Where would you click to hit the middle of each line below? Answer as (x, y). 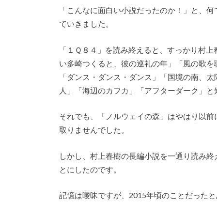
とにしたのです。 (90, 169)
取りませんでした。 (94, 130)
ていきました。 (86, 24)
